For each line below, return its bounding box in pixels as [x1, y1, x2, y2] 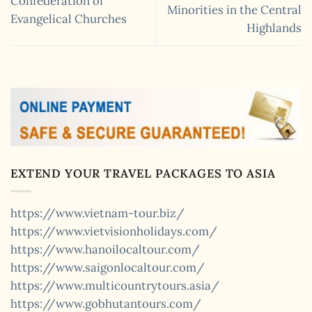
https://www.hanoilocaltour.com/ [10, 241, 200, 257]
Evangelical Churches [10, 11, 127, 27]
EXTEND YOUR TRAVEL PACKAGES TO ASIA [10, 165, 276, 181]
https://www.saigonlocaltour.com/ [10, 259, 205, 275]
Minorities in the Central [167, 2, 302, 18]
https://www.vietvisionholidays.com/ [10, 223, 217, 239]
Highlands [247, 20, 302, 36]
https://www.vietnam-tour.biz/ [10, 205, 185, 221]
